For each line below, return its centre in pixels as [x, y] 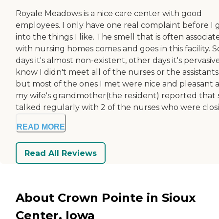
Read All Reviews [61, 153]
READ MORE [41, 127]
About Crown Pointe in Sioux [106, 197]
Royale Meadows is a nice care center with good [109, 14]
